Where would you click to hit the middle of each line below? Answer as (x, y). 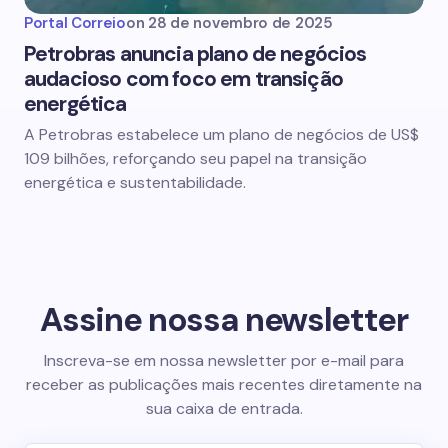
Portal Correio (75, 23)
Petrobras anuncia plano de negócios (195, 54)
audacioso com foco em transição (183, 79)
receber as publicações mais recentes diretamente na (224, 384)
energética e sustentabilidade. (135, 182)
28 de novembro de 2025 (240, 23)
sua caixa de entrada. (224, 408)
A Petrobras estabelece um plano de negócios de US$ (221, 134)
